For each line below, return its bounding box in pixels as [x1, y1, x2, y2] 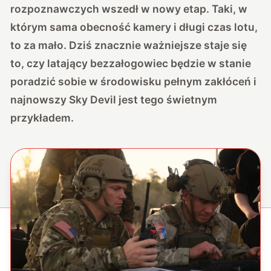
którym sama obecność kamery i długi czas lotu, [10, 20, 258, 33]
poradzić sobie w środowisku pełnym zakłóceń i [10, 74, 257, 88]
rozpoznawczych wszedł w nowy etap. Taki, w [10, 2, 248, 15]
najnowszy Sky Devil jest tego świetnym [10, 93, 218, 106]
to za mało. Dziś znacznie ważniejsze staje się [10, 38, 247, 51]
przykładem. [10, 111, 74, 124]
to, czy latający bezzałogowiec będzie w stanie [10, 56, 252, 70]
